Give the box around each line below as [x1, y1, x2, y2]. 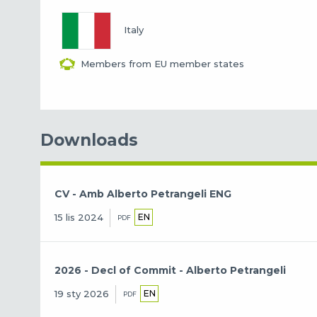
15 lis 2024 [54, 212, 104, 224]
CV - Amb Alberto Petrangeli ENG [54, 187, 232, 200]
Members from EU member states [81, 57, 244, 69]
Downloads [40, 129, 138, 150]
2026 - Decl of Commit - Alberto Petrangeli [54, 263, 287, 277]
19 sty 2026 [54, 288, 110, 300]
